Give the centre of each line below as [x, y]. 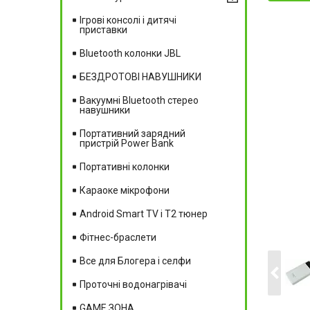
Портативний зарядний [133, 133]
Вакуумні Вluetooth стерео [139, 100]
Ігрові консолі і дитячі [128, 20]
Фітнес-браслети [118, 237]
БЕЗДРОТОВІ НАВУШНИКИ [140, 76]
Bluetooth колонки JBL [130, 53]
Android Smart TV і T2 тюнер [144, 213]
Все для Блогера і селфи [135, 261]
